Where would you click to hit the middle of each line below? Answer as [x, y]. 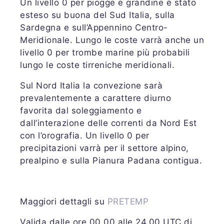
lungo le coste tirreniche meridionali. [97, 65]
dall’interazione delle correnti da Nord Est [108, 123]
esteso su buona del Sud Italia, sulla [97, 15]
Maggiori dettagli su [64, 201]
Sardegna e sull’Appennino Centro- [94, 27]
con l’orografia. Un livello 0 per [85, 135]
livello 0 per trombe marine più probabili [105, 52]
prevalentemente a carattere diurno [95, 98]
